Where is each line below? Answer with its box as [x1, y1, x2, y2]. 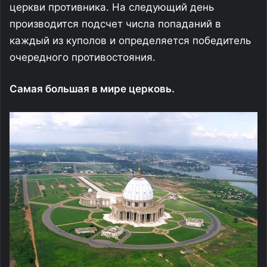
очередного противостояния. [10, 51, 156, 64]
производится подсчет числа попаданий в [10, 18, 221, 30]
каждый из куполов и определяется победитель [10, 35, 251, 47]
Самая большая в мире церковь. [10, 83, 175, 95]
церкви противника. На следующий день [10, 1, 214, 14]
